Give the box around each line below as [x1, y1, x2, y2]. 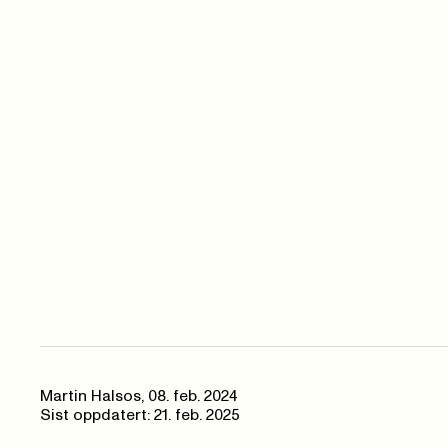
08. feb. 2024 [148, 389, 238, 405]
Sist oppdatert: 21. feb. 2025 [40, 408, 240, 424]
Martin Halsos [40, 389, 141, 405]
